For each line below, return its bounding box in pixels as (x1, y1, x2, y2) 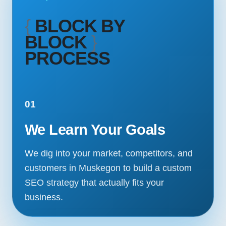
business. (25, 192, 63, 202)
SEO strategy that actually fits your (25, 177, 164, 188)
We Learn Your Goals (25, 122, 165, 138)
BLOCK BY (34, 16, 126, 36)
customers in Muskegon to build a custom (25, 162, 192, 173)
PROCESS (25, 48, 110, 69)
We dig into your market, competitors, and (25, 148, 193, 158)
